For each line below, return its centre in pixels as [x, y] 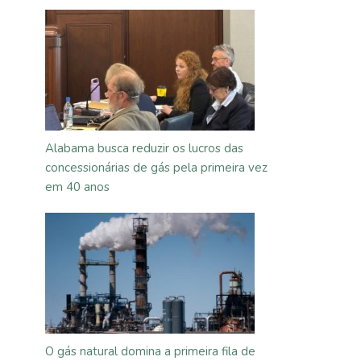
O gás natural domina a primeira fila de [150, 351]
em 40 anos [77, 187]
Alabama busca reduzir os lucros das [144, 148]
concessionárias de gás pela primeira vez [156, 168]
